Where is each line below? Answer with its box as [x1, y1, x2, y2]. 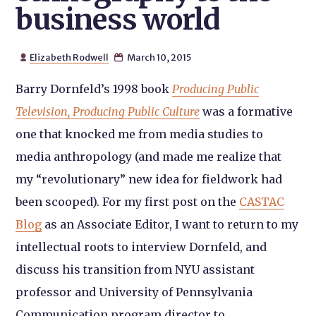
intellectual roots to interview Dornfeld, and [16, 240, 267, 254]
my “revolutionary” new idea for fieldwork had [16, 172, 283, 186]
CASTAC [239, 195, 285, 209]
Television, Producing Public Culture [16, 104, 200, 119]
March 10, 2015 [125, 51, 191, 63]
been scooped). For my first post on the [16, 195, 240, 209]
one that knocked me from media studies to [16, 127, 264, 141]
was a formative [200, 104, 293, 119]
